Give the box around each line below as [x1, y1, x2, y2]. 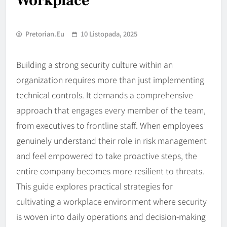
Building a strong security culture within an [16, 58, 173, 71]
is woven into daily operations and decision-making [16, 210, 206, 223]
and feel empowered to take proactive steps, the [16, 149, 197, 162]
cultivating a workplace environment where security [16, 195, 207, 208]
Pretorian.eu [25, 29, 64, 39]
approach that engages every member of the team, [16, 104, 206, 117]
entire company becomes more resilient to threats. [16, 165, 204, 177]
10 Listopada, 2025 [81, 29, 137, 39]
